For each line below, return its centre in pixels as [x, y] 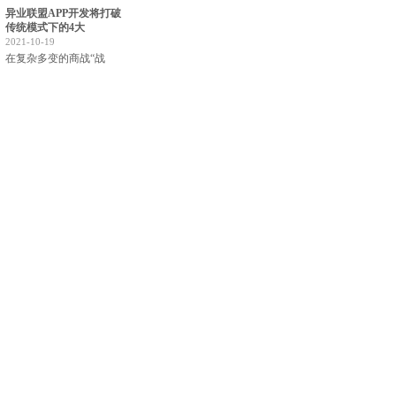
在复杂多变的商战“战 [55, 58]
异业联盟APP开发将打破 [63, 13]
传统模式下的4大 [45, 27]
